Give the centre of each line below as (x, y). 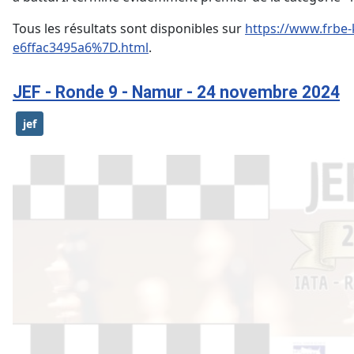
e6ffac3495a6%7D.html (81, 48)
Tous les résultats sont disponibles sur (129, 29)
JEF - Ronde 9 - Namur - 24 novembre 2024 (176, 92)
